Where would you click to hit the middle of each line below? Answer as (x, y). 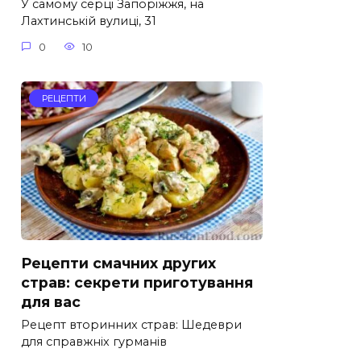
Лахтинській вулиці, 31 (89, 21)
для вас (51, 301)
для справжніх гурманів (94, 342)
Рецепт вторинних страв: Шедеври (131, 325)
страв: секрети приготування (137, 282)
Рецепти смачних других (118, 263)
